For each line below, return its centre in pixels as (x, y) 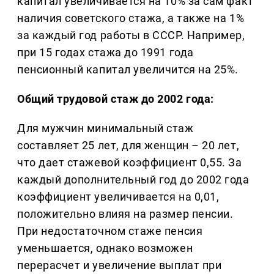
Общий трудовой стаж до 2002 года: (116, 99)
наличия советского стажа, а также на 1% (131, 18)
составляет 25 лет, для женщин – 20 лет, (128, 146)
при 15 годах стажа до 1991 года (106, 53)
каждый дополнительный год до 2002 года (133, 180)
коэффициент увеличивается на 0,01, (118, 197)
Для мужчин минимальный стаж (106, 128)
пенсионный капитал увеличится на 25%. (128, 70)
